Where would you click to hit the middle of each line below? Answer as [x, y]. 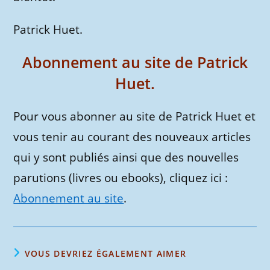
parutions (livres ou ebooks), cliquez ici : [121, 178]
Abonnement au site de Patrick [135, 62]
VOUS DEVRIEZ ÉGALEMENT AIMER [105, 253]
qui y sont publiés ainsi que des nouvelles [126, 157]
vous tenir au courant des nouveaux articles [132, 137]
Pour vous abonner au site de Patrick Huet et [135, 116]
